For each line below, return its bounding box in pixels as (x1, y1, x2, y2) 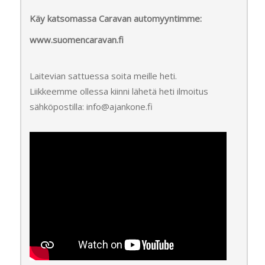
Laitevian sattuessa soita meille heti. (30, 70, 177, 82)
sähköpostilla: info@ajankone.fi (30, 101, 153, 112)
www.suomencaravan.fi (30, 34, 124, 46)
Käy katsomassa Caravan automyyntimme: (30, 12, 202, 24)
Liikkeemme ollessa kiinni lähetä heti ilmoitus (30, 85, 208, 97)
